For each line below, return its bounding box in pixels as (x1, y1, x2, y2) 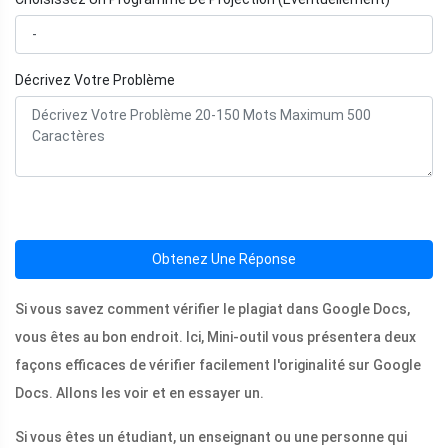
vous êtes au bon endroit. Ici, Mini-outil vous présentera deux (15, 329, 416, 346)
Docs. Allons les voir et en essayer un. (15, 385, 264, 402)
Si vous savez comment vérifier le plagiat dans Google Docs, (15, 301, 410, 318)
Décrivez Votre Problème (15, 72, 175, 89)
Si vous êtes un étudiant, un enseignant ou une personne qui (15, 429, 407, 446)
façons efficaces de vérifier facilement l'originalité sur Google (15, 357, 421, 374)
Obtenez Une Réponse (152, 251, 296, 268)
